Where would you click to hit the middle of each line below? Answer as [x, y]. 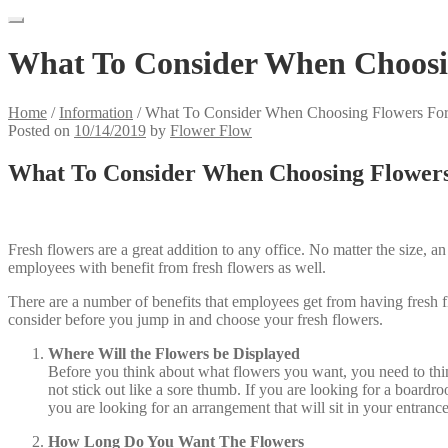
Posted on [41, 130]
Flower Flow [211, 130]
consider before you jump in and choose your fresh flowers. [195, 319]
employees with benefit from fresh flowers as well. [167, 267]
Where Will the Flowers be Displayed [174, 353]
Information [96, 112]
